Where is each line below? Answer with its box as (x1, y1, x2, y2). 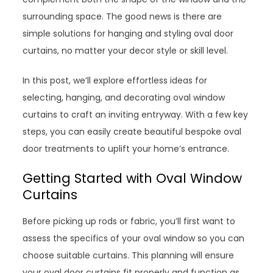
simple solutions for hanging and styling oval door (23, 27, 234, 40)
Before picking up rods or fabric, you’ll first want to (23, 215, 236, 227)
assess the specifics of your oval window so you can (23, 232, 245, 244)
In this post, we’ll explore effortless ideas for (23, 74, 208, 87)
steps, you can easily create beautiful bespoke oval (23, 126, 242, 138)
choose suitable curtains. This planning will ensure (23, 249, 235, 261)
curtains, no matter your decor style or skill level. (23, 44, 229, 57)
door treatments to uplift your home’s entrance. (23, 143, 230, 155)
